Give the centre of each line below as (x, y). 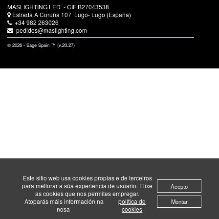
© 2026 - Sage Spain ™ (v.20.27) (41, 45)
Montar (179, 201)
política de (132, 201)
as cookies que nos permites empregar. (87, 193)
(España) (119, 14)
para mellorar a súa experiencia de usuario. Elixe (87, 186)
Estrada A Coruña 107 (43, 14)
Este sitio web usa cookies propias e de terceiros (87, 178)
